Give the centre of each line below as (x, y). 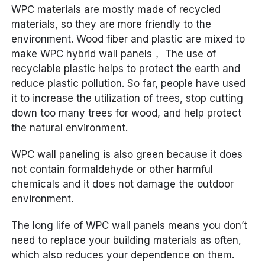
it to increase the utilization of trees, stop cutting (127, 98)
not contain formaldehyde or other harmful (112, 169)
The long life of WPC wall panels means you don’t (130, 226)
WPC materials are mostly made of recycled (116, 10)
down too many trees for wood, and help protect (127, 113)
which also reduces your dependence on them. (123, 255)
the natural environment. (70, 128)
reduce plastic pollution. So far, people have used (129, 84)
